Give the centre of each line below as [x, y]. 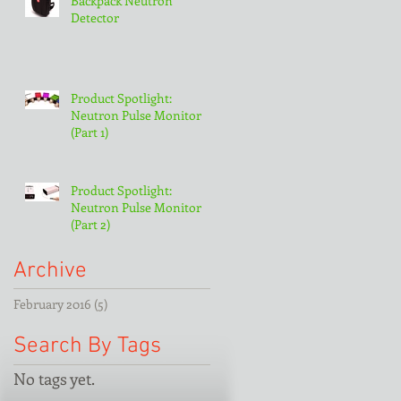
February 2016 [52, 303]
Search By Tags [87, 346]
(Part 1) [90, 132]
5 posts [127, 303]
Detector [95, 17]
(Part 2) [90, 224]
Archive [50, 271]
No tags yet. [54, 378]
